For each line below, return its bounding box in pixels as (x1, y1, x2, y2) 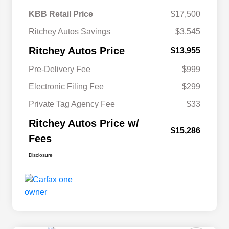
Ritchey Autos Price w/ (29, 118, 139, 129)
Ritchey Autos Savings (29, 27, 110, 36)
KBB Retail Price (29, 10, 93, 19)
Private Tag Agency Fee (29, 100, 115, 109)
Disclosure (29, 152, 53, 158)
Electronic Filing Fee (29, 82, 104, 91)
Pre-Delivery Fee (29, 65, 90, 74)
